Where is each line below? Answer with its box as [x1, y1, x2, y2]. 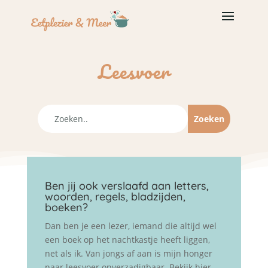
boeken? [44, 200, 88, 214]
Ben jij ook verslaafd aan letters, [44, 179, 209, 193]
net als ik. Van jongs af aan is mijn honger [44, 248, 212, 259]
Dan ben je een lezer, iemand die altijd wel [44, 220, 217, 232]
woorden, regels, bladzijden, [44, 190, 185, 203]
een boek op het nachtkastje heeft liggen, [44, 234, 210, 245]
